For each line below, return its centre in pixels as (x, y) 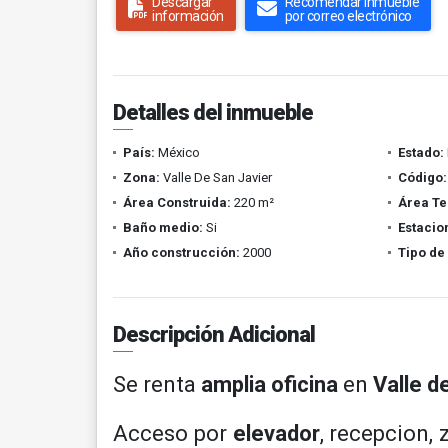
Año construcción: (181, 252)
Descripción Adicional (214, 334)
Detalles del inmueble (213, 112)
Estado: (420, 152)
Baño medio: (163, 227)
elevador (276, 433)
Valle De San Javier (216, 177)
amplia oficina (269, 384)
